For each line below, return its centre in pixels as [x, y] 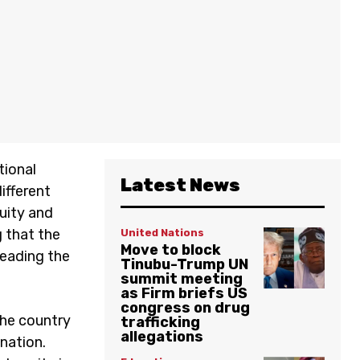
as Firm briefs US [184, 293]
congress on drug [185, 307]
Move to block [171, 250]
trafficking [160, 322]
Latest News [180, 185]
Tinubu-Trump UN [184, 264]
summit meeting [182, 278]
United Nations [162, 232]
